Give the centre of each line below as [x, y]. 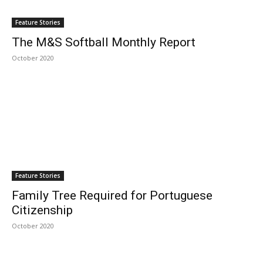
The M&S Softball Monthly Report [104, 42]
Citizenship [42, 210]
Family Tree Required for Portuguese [112, 195]
